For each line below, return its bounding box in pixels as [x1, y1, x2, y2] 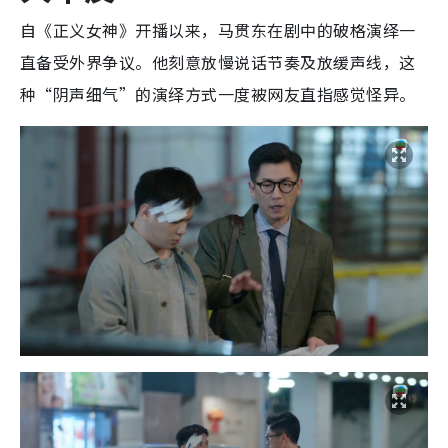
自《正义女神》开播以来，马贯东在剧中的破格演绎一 [20, 17, 416, 42]
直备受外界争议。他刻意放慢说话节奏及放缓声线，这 [20, 49, 416, 74]
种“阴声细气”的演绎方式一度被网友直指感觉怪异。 [20, 81, 416, 106]
